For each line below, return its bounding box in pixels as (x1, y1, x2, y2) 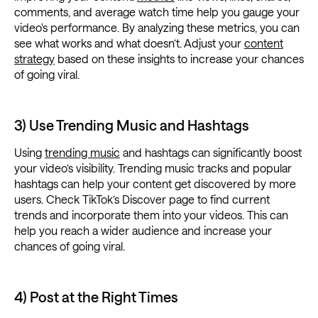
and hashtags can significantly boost (120, 146, 302, 160)
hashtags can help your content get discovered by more (14, 177, 296, 191)
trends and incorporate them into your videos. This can (14, 208, 288, 222)
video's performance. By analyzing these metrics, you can (14, 21, 300, 35)
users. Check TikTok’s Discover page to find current (14, 192, 270, 207)
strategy (14, 52, 55, 66)
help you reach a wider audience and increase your (14, 224, 272, 238)
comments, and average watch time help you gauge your (14, 5, 300, 19)
